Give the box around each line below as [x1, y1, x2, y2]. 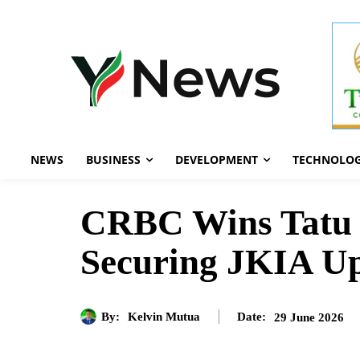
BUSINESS [86, 152, 141, 168]
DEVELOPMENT [175, 152, 258, 168]
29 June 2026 [274, 310, 344, 324]
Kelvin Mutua [128, 309, 200, 323]
